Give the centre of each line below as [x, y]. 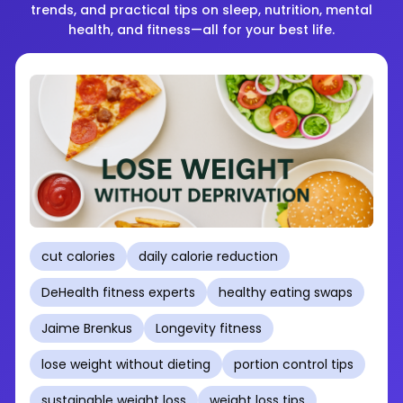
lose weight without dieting [126, 364]
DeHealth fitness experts [118, 292]
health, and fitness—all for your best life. [201, 30]
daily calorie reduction [208, 256]
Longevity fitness [209, 328]
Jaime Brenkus [87, 328]
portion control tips [294, 364]
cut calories [78, 256]
